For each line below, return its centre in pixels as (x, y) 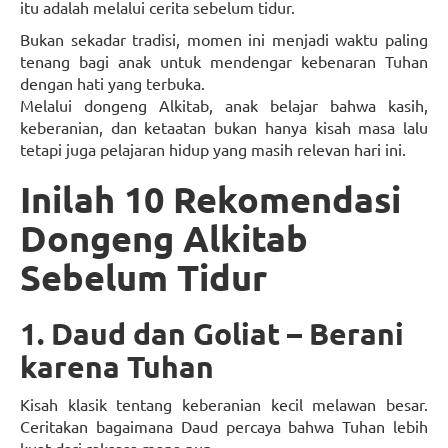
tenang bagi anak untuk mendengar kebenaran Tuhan (224, 61)
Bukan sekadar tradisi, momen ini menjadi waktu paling (224, 39)
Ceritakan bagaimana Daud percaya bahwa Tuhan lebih (224, 426)
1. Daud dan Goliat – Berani (212, 334)
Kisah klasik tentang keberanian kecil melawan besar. (224, 404)
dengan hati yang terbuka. (112, 83)
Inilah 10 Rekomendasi (210, 199)
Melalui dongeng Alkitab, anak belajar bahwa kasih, (224, 105)
